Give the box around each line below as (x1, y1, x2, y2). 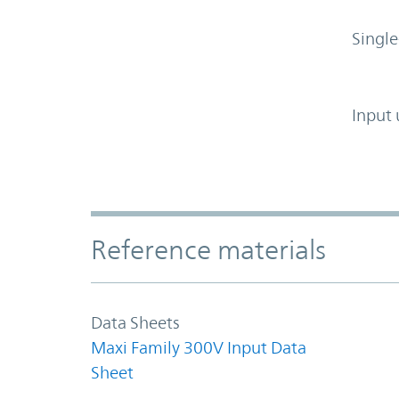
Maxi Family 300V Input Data (91, 337, 306, 357)
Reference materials (91, 233, 326, 265)
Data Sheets (91, 312, 180, 332)
